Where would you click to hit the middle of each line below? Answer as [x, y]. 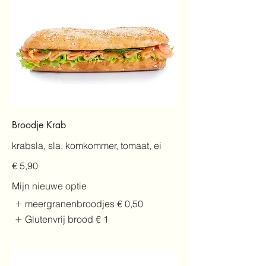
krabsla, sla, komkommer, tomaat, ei [87, 145]
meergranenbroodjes [70, 203]
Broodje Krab [39, 125]
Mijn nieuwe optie [49, 186]
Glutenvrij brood [59, 219]
